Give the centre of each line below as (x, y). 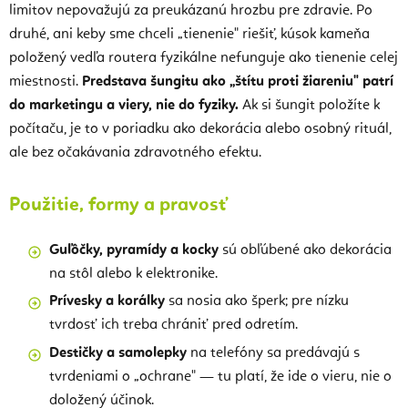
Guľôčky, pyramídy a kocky (134, 250)
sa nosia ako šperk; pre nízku (257, 302)
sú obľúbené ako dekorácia (305, 250)
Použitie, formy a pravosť (118, 205)
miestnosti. (46, 82)
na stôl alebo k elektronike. (133, 274)
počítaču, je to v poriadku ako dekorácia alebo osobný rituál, (200, 129)
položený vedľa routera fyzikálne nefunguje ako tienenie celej (204, 58)
